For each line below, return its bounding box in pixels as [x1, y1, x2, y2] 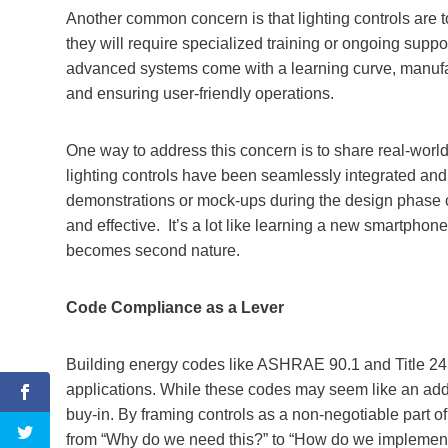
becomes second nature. [66, 241, 240, 259]
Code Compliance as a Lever [66, 298, 284, 316]
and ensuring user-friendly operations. [66, 84, 334, 102]
